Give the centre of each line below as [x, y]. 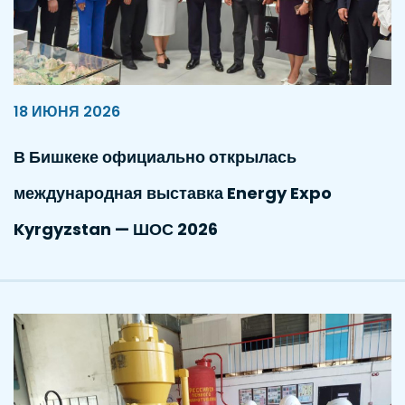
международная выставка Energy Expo [173, 193]
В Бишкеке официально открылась [155, 157]
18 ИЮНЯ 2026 [67, 112]
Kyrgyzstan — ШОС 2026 [116, 230]
